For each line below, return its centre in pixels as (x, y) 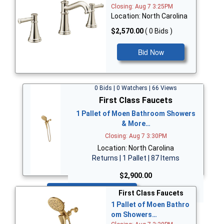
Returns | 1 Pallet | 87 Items (136, 158)
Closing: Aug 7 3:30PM (136, 136)
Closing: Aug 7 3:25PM (142, 7)
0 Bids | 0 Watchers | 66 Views (136, 88)
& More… (136, 124)
